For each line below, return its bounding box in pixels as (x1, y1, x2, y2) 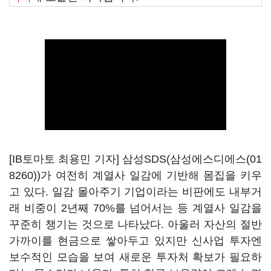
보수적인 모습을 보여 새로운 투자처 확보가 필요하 (9, 251, 262, 263)
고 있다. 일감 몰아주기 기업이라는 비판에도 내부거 (9, 186, 262, 198)
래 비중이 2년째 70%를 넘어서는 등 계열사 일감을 (9, 202, 262, 214)
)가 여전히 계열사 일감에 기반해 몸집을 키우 (37, 169, 262, 181)
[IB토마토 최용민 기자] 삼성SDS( (9, 153, 170, 165)
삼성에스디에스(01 (170, 153, 262, 165)
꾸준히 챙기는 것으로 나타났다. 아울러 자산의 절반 (9, 218, 262, 230)
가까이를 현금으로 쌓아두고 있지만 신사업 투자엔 (9, 235, 262, 247)
